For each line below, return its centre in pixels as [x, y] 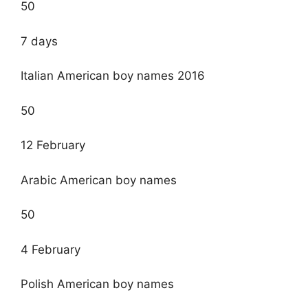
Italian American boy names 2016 [113, 76]
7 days [39, 41]
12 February [53, 145]
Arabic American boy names [99, 180]
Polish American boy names [97, 284]
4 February [51, 249]
